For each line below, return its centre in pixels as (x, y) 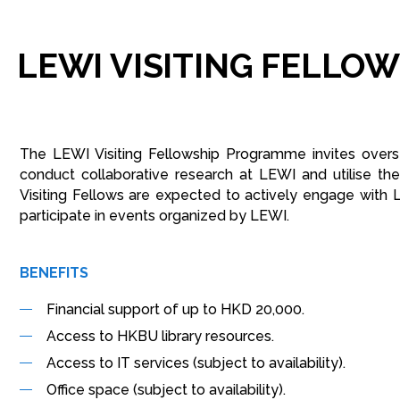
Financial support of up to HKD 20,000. (175, 309)
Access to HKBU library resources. (160, 336)
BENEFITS (54, 273)
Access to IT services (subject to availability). (196, 363)
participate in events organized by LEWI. (156, 216)
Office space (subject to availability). (166, 390)
